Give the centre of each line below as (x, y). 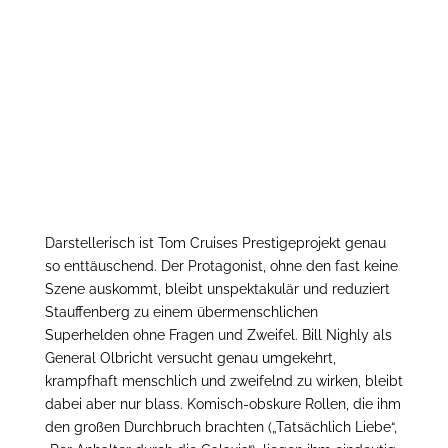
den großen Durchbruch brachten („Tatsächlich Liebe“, (220, 427)
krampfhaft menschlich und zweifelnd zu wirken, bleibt (223, 381)
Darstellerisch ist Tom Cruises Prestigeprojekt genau (215, 243)
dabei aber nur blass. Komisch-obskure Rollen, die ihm (222, 404)
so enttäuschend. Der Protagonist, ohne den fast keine (221, 266)
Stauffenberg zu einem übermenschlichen (181, 312)
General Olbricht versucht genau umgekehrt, (190, 358)
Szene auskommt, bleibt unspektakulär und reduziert (217, 289)
